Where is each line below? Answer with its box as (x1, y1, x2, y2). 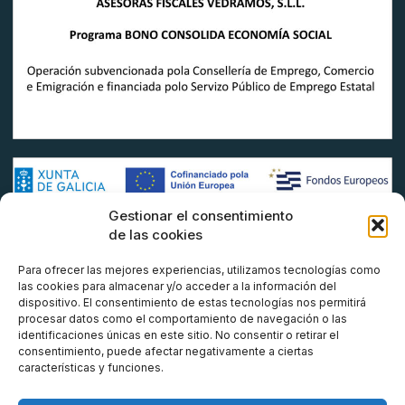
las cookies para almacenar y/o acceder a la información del (18, 279, 336, 293)
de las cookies (108, 226, 202, 243)
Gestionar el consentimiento (108, 207, 293, 224)
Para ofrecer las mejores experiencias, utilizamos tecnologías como (18, 263, 381, 277)
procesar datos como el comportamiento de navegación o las (18, 312, 347, 325)
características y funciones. (18, 361, 164, 374)
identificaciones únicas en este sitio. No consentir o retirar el (18, 328, 339, 342)
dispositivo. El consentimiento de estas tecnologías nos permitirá (18, 296, 366, 309)
